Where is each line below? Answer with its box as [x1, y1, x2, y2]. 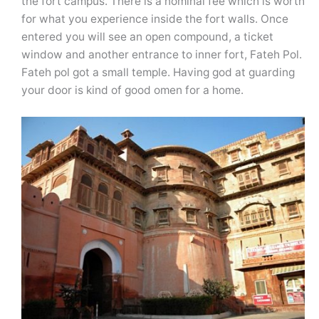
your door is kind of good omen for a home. [21, 83, 244, 97]
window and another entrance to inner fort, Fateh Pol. [21, 47, 302, 61]
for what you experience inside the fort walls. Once [21, 11, 288, 26]
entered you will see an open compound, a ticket [21, 29, 273, 43]
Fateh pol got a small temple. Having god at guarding [21, 65, 295, 79]
